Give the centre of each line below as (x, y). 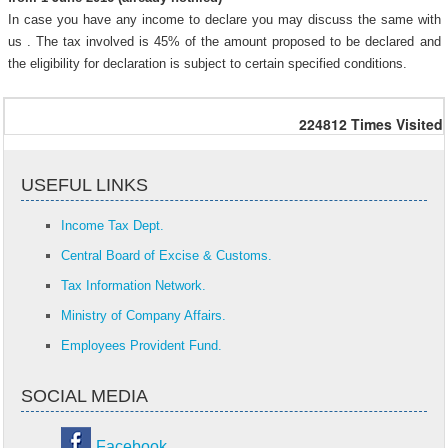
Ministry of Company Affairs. (143, 315)
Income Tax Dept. (112, 225)
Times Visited (397, 124)
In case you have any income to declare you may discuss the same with (224, 19)
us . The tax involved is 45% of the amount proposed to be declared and (224, 41)
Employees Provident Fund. (141, 345)
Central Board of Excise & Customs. (166, 255)
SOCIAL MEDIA (84, 396)
